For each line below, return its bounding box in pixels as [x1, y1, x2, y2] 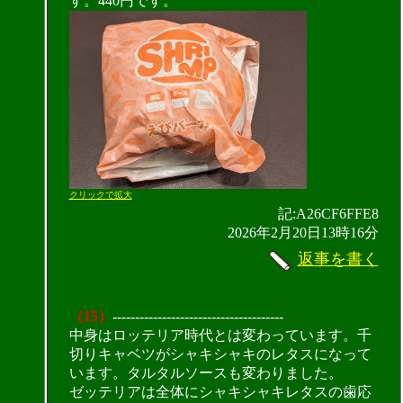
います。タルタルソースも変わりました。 [68, 365, 343, 381]
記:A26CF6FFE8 [277, 206, 379, 222]
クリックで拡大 [68, 190, 132, 201]
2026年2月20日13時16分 [227, 225, 379, 241]
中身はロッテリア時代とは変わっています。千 [68, 327, 372, 344]
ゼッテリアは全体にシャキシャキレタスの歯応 [68, 384, 372, 400]
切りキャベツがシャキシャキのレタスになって [68, 346, 372, 363]
